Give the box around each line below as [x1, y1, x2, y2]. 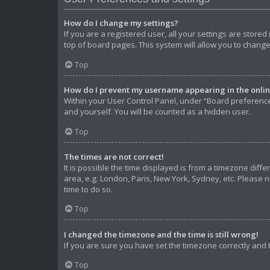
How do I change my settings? [64, 17, 178, 29]
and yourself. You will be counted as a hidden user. [64, 105, 251, 117]
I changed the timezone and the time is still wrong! [64, 228, 259, 240]
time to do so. [64, 183, 113, 195]
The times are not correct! [64, 151, 164, 162]
